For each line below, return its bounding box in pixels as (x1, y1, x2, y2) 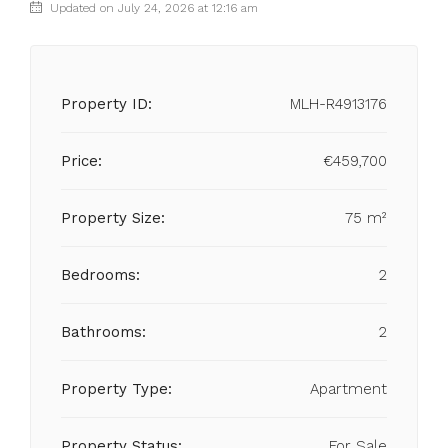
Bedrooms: (61, 266, 140, 284)
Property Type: (61, 380, 172, 398)
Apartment (310, 380, 387, 398)
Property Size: (61, 209, 165, 227)
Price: (61, 152, 102, 170)
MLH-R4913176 (290, 95, 387, 113)
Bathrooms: (61, 323, 146, 341)
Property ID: (61, 95, 152, 113)
